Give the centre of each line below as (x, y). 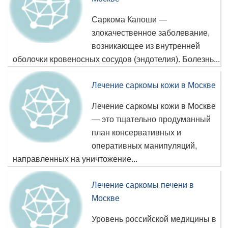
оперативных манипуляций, (144, 146)
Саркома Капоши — (129, 20)
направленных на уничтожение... (75, 159)
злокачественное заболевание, (151, 33)
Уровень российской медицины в (154, 219)
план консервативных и (136, 133)
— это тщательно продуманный (151, 119)
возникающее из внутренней (146, 46)
